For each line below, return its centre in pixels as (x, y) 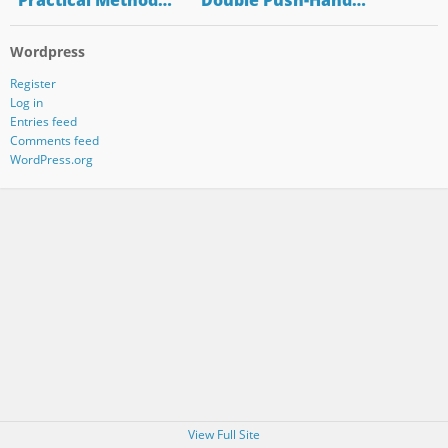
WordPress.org (51, 159)
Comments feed (54, 140)
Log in (26, 102)
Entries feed (43, 121)
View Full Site (224, 434)
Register (32, 83)
